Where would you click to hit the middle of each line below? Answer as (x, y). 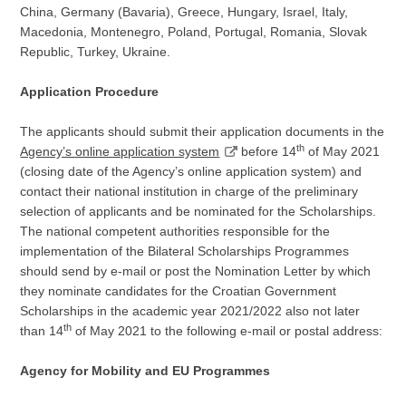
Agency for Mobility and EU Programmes (145, 371)
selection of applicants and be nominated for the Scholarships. (198, 211)
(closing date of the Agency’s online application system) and (191, 171)
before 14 (267, 151)
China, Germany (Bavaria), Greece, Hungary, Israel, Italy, (184, 12)
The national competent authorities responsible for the (175, 231)
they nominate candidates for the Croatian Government (179, 291)
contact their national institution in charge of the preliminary (189, 191)
